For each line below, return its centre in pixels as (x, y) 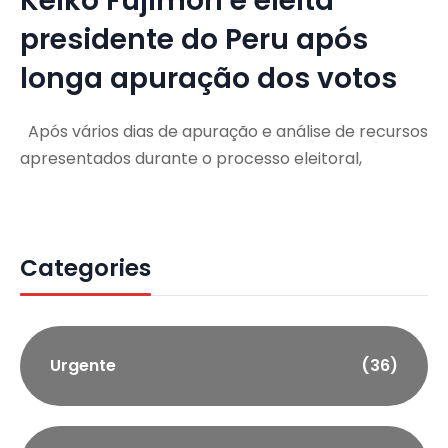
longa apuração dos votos (208, 78)
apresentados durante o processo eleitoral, (191, 158)
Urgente (83, 365)
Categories (85, 267)
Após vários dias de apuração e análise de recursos (224, 131)
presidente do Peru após (194, 39)
